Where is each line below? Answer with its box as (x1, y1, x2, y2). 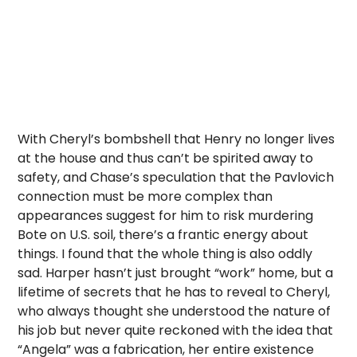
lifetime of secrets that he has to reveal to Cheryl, (18, 283, 331, 301)
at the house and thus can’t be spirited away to (18, 149, 314, 167)
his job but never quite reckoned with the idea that (18, 321, 334, 339)
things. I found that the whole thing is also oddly (18, 245, 313, 263)
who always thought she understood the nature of (18, 302, 331, 320)
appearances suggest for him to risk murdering (18, 206, 314, 225)
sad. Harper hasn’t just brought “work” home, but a (18, 264, 334, 282)
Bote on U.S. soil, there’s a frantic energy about (18, 226, 309, 244)
